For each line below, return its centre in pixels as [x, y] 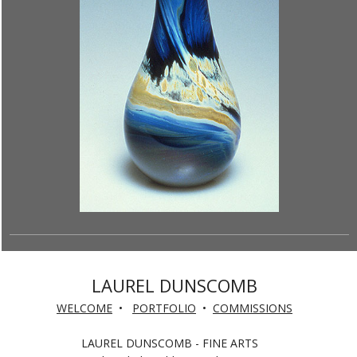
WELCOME [84, 308]
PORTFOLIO [164, 308]
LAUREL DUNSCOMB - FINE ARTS [175, 343]
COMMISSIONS [253, 308]
